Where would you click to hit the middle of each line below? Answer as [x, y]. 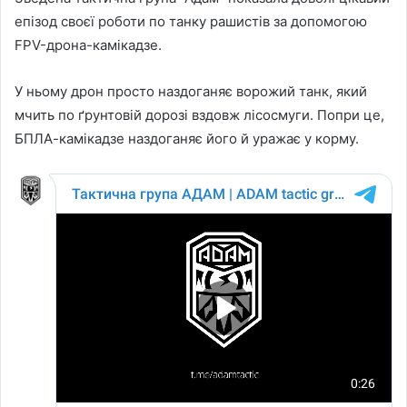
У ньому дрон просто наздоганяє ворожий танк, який [191, 91]
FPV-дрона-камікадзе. [88, 45]
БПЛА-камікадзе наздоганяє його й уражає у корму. [187, 138]
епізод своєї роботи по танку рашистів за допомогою [191, 21]
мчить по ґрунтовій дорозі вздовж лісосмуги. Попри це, [199, 114]
